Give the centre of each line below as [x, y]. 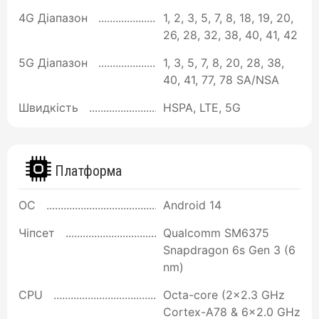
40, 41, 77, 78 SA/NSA [221, 79]
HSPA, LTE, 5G [202, 107]
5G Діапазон [53, 62]
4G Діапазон [53, 17]
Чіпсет [37, 232]
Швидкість [48, 107]
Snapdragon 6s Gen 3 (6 [229, 250]
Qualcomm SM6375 [216, 232]
